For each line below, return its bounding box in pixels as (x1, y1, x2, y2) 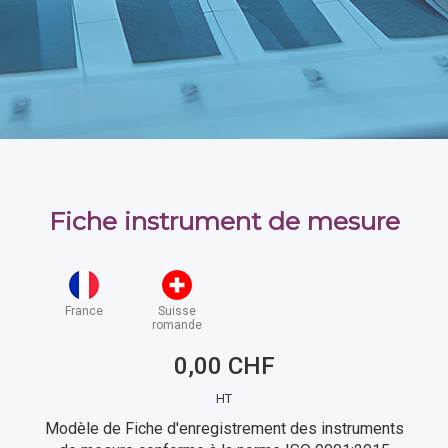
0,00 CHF (173, 352, 275, 380)
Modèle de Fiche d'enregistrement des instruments (44, 419, 404, 438)
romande (152, 318, 203, 332)
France (65, 304, 104, 318)
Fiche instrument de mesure (48, 206, 400, 236)
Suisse (158, 304, 197, 318)
